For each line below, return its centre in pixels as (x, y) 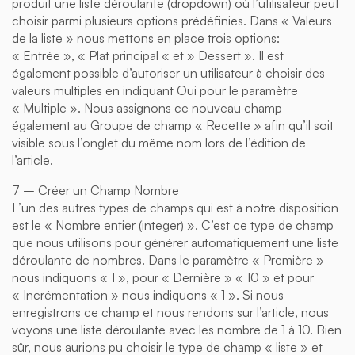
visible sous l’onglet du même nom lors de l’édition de (159, 142)
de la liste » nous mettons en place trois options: (146, 38)
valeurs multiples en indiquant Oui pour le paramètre (155, 90)
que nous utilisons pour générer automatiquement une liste (175, 242)
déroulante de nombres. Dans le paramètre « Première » (168, 260)
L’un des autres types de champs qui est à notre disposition (175, 207)
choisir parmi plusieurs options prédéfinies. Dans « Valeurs (172, 20)
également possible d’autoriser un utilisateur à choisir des (168, 73)
